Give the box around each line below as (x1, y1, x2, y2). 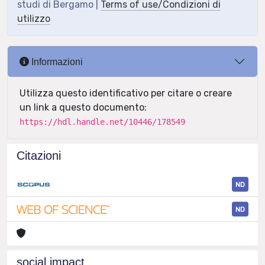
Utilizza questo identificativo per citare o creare (20, 88, 232, 99)
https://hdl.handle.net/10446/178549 (20, 117, 185, 127)
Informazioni (29, 56, 83, 67)
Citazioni (17, 149, 61, 162)
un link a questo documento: (20, 102, 147, 113)
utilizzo (17, 13, 50, 24)
